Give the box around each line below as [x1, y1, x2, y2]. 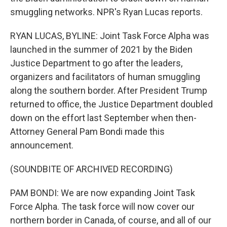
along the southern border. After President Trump [10, 85, 207, 96]
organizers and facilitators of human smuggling [10, 71, 200, 83]
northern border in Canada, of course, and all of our [10, 215, 211, 226]
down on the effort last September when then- [10, 112, 197, 124]
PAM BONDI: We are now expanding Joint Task [10, 187, 195, 199]
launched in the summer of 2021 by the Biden [10, 44, 193, 55]
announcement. [10, 140, 73, 151]
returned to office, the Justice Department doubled [10, 99, 213, 110]
